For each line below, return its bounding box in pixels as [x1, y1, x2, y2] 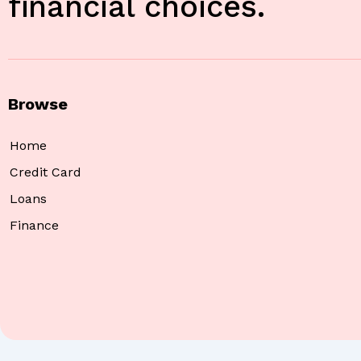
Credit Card [10, 164, 81, 180]
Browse [8, 94, 68, 114]
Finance [10, 218, 59, 234]
